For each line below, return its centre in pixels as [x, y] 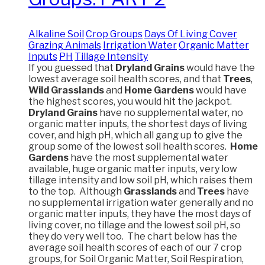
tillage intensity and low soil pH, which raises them [140, 180]
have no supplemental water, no [170, 113]
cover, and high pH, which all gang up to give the [135, 135]
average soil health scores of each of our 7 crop [135, 248]
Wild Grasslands [66, 91]
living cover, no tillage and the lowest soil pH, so [135, 225]
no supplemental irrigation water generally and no [141, 203]
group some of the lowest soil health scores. [129, 147]
